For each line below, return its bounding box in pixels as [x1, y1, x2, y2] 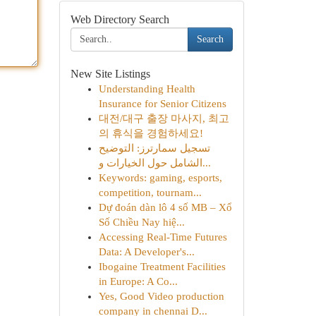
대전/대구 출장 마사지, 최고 [98, 113, 229, 124]
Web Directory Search [70, 13, 169, 25]
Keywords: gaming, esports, [98, 172, 222, 183]
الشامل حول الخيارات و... [202, 157, 211, 169]
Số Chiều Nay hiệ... [98, 217, 185, 228]
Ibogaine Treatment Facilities [98, 261, 226, 272]
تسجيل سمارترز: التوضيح [98, 142, 210, 154]
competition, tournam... [98, 187, 202, 198]
